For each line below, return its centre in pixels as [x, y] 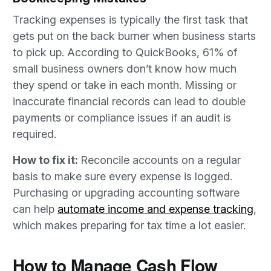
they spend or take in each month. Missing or [125, 85]
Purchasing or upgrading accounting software [126, 193]
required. [34, 134]
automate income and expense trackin [152, 209]
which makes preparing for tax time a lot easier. [132, 225]
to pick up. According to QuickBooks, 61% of [125, 52]
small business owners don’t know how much [125, 69]
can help [35, 209]
